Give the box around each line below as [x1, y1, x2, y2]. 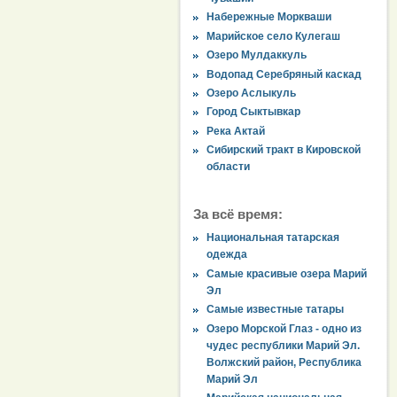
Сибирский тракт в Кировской [206, 144, 362, 157]
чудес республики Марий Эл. [206, 339, 361, 352]
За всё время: [192, 206, 283, 222]
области [206, 160, 251, 174]
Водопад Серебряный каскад [206, 67, 362, 81]
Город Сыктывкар [206, 105, 301, 119]
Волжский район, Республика [206, 355, 362, 369]
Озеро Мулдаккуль [206, 49, 307, 62]
